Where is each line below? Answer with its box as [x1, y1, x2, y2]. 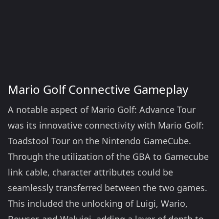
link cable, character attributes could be [8, 166, 173, 178]
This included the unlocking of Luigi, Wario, [8, 197, 188, 209]
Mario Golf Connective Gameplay [8, 81, 188, 97]
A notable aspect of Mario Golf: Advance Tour [8, 104, 196, 115]
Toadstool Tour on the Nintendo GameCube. [8, 135, 191, 147]
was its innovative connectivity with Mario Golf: [8, 119, 204, 131]
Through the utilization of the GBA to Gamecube [8, 151, 209, 162]
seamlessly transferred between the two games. [8, 182, 207, 194]
